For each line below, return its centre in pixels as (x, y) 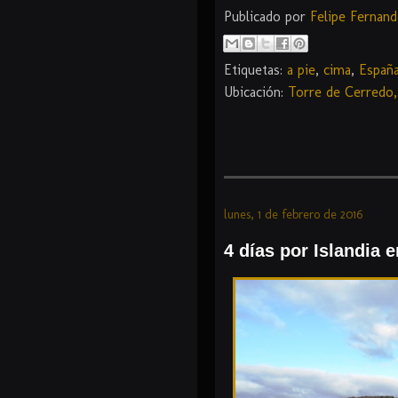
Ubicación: (256, 92)
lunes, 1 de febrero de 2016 (293, 215)
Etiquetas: (255, 70)
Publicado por (267, 17)
